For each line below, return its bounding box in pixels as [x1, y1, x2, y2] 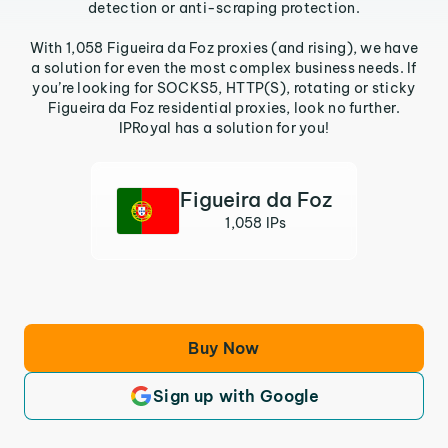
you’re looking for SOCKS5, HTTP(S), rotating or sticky [32, 79, 416, 97]
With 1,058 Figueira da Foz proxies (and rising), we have [29, 39, 419, 57]
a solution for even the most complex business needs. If [31, 59, 417, 77]
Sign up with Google [152, 386, 320, 406]
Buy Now [188, 338, 260, 358]
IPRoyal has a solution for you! [118, 119, 330, 137]
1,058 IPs [225, 214, 287, 232]
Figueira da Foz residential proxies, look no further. [47, 99, 401, 117]
